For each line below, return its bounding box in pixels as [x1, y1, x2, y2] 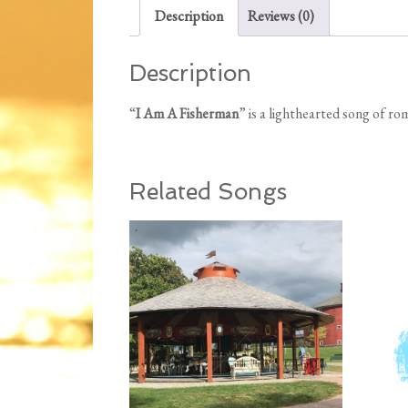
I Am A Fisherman [136, 104, 239, 124]
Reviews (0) [248, 6, 314, 26]
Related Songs [129, 178, 287, 206]
